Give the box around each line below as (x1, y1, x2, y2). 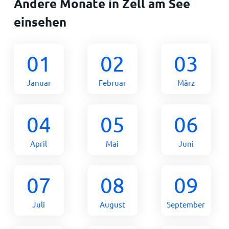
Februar (98, 77, 126, 87)
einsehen (13, 13, 66, 30)
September (167, 199, 205, 209)
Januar (26, 77, 51, 87)
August (99, 199, 125, 209)
